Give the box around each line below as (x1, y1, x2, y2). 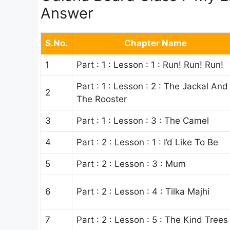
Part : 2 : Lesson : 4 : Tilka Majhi (76, 186, 209, 197)
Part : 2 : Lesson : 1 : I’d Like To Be (76, 137, 218, 147)
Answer (41, 4, 93, 22)
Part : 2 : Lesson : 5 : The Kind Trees (76, 214, 228, 225)
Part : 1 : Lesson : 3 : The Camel (76, 115, 209, 126)
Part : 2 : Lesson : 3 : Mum (76, 158, 186, 169)
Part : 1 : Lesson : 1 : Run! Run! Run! (76, 59, 223, 70)
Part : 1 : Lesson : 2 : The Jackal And (76, 81, 228, 91)
